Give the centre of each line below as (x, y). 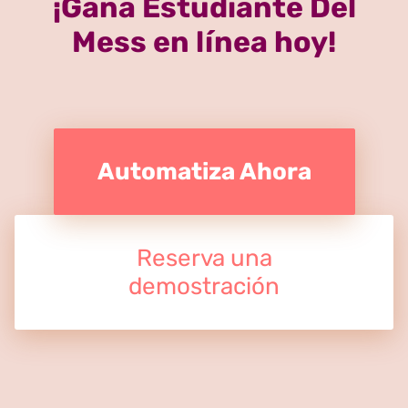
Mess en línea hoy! (204, 42)
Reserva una (204, 259)
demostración (204, 287)
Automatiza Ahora (204, 172)
